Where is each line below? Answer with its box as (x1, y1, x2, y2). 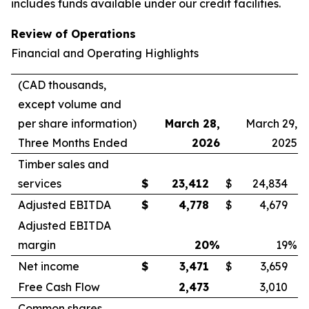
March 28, (165, 117, 220, 130)
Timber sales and (18, 157, 109, 171)
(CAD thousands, (18, 78, 106, 92)
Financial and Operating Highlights (11, 46, 199, 60)
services (18, 177, 61, 190)
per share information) (18, 117, 137, 130)
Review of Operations (11, 27, 136, 41)
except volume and (18, 97, 121, 111)
